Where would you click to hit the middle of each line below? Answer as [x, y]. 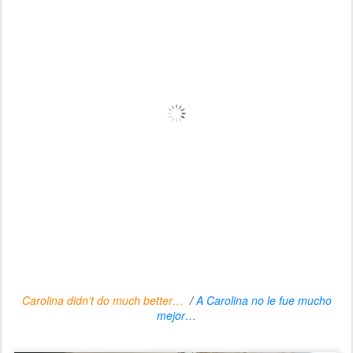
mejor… [176, 315]
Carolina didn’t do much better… [102, 300]
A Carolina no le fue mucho [264, 300]
